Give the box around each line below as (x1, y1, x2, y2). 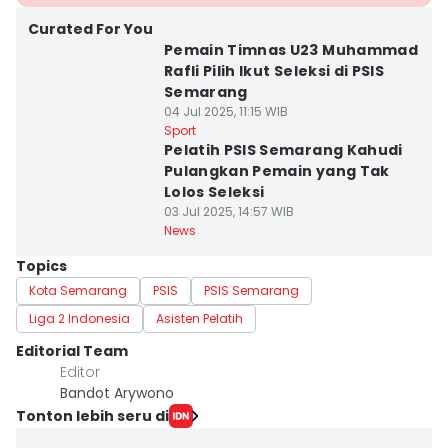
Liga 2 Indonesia (29, 310, 130, 327)
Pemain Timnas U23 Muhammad (163, 40, 418, 60)
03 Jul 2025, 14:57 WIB (163, 203, 294, 220)
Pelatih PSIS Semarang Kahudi (163, 140, 403, 160)
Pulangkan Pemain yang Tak (163, 161, 390, 181)
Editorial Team (16, 341, 128, 361)
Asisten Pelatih (156, 310, 243, 327)
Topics (16, 256, 67, 276)
